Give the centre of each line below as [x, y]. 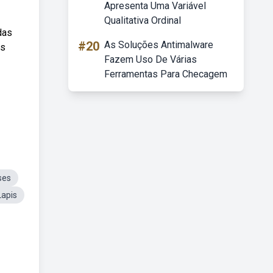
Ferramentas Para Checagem [166, 74]
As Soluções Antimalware [159, 45]
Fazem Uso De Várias [151, 59]
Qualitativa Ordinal [143, 20]
